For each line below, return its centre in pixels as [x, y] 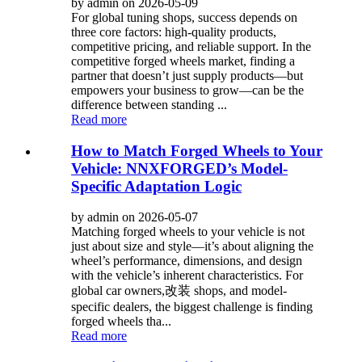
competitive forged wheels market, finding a [183, 61]
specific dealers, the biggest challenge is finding [192, 307]
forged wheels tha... [121, 322]
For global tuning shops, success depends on [184, 17]
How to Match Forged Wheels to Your [197, 150]
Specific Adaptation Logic [156, 186]
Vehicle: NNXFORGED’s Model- [179, 168]
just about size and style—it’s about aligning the [192, 246]
